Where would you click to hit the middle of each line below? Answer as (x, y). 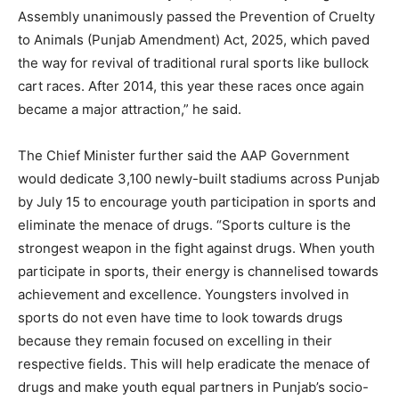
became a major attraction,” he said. (130, 109)
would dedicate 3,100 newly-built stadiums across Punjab (199, 178)
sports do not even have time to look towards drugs (180, 317)
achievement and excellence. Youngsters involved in (183, 294)
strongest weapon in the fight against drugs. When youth (196, 248)
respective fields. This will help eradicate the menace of (194, 363)
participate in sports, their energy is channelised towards (198, 271)
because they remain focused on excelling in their (175, 340)
